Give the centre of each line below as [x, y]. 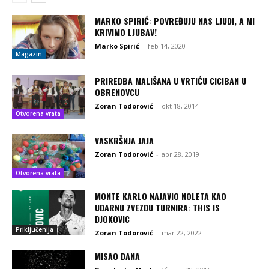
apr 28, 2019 [181, 154]
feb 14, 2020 [167, 46]
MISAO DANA [118, 256]
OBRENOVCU [117, 92]
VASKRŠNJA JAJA [125, 141]
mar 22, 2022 [182, 233]
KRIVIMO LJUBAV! [126, 32]
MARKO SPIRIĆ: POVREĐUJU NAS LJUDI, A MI [175, 21]
